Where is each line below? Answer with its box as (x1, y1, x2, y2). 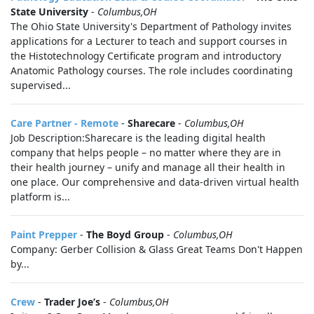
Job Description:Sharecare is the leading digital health (11, 131, 266, 144)
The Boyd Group (86, 228, 164, 241)
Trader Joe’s (44, 295, 100, 308)
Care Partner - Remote (11, 116, 118, 130)
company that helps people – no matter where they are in (11, 146, 281, 159)
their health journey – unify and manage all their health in (11, 161, 285, 174)
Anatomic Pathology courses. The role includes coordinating (11, 64, 293, 77)
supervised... (11, 78, 71, 92)
